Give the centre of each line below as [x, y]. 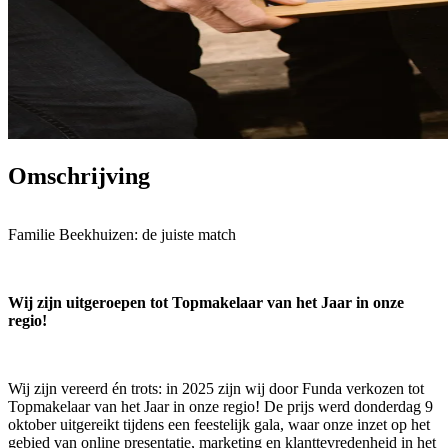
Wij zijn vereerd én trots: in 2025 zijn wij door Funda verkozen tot [216, 388]
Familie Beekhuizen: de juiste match [122, 234]
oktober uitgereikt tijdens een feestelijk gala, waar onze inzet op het [219, 424]
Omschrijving [79, 175]
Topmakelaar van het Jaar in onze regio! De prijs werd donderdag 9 [220, 406]
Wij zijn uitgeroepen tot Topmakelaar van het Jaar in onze [206, 302]
